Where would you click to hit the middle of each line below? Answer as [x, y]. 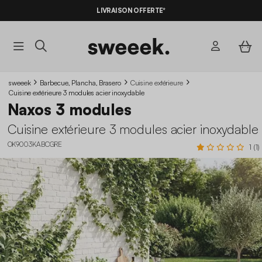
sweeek [20, 82]
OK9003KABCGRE [35, 144]
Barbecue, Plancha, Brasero [80, 82]
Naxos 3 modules [69, 110]
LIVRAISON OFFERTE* [131, 11]
